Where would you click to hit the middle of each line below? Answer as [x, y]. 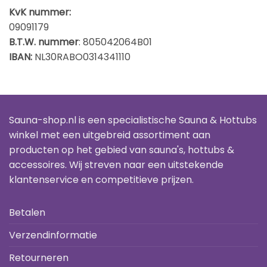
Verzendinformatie [53, 235]
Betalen [27, 212]
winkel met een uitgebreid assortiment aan [110, 135]
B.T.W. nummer [44, 42]
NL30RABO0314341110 [83, 57]
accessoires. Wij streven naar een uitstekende [116, 164]
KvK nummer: [40, 12]
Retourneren [39, 257]
